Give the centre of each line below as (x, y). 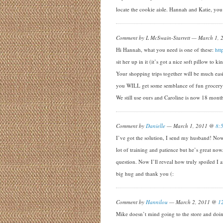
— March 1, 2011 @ (190, 126)
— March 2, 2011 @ (193, 202)
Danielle (156, 126)
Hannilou (157, 202)
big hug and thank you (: (145, 173)
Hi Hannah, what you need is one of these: (166, 50)
